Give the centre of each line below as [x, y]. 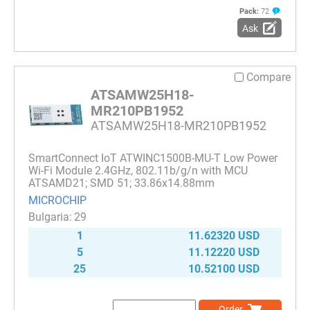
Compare [268, 77]
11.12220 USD [224, 253]
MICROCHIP [57, 200]
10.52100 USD [224, 269]
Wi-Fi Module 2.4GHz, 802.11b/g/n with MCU [138, 171]
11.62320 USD [224, 236]
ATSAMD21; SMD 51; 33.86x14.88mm [121, 183]
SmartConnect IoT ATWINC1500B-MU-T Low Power [153, 158]
